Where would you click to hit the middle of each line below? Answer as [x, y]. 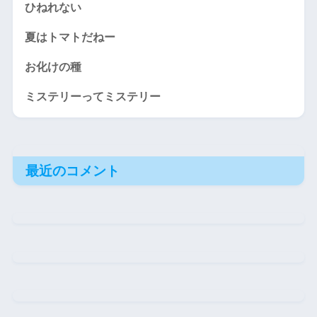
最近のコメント [72, 171]
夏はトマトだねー [70, 37]
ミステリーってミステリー [92, 96]
